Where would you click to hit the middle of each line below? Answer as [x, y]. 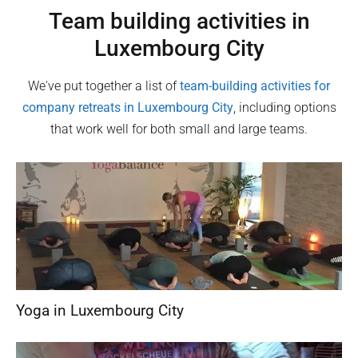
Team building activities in [179, 21]
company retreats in [80, 107]
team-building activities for [255, 86]
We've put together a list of [104, 86]
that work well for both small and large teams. [179, 129]
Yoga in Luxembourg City [100, 310]
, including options [284, 107]
